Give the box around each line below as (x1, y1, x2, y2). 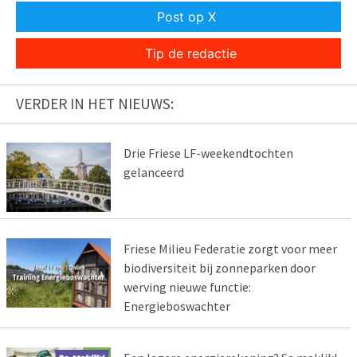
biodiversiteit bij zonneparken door (123, 259, 316, 276)
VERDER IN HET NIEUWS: (16, 94, 174, 114)
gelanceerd (123, 164, 184, 181)
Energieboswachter (123, 297, 230, 314)
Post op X (157, 9, 216, 25)
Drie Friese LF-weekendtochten (123, 145, 293, 162)
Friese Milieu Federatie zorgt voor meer (123, 240, 337, 257)
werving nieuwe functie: (123, 278, 251, 295)
